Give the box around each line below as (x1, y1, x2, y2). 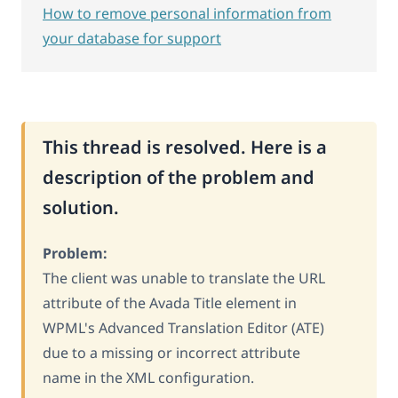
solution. (43, 195, 119, 219)
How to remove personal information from (43, 3, 331, 23)
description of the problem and (43, 164, 314, 189)
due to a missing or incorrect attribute (43, 342, 300, 362)
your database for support (43, 28, 221, 48)
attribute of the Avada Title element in (43, 292, 297, 313)
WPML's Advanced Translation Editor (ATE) (43, 317, 324, 338)
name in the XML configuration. (43, 367, 254, 387)
